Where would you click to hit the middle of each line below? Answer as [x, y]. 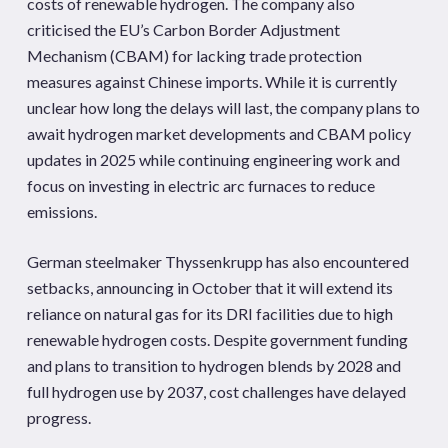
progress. [58, 417]
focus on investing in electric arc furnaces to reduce [200, 185]
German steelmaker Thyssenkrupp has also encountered [217, 261]
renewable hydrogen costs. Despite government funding [217, 339]
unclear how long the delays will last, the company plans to [223, 107]
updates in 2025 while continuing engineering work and [213, 159]
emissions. [61, 211]
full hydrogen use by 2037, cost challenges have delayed [216, 391]
